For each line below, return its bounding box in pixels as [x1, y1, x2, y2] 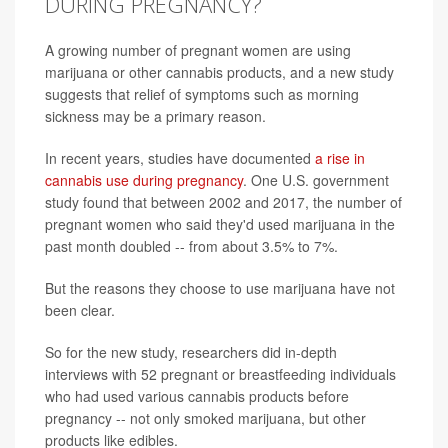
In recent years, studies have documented [45, 147, 315, 168]
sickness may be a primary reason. [45, 105, 266, 126]
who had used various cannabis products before [45, 385, 349, 406]
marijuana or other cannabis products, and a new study [45, 61, 394, 82]
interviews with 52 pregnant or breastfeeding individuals [45, 363, 396, 384]
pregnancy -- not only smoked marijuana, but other [45, 407, 366, 428]
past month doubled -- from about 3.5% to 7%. [45, 235, 338, 256]
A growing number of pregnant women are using [45, 39, 351, 60]
